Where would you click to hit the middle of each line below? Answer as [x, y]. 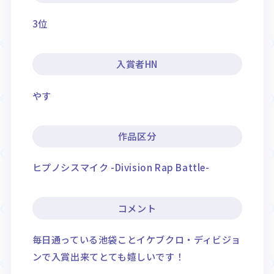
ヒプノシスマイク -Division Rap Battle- [121, 167]
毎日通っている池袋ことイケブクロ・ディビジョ [136, 239]
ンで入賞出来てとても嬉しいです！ [108, 257]
